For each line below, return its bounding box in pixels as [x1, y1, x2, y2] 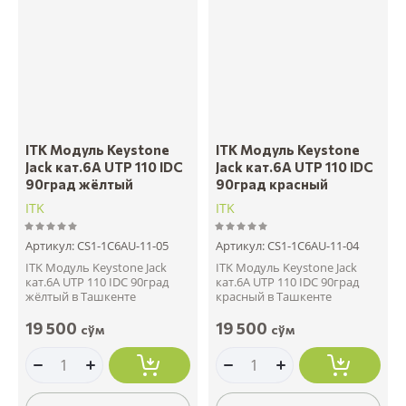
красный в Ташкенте [216, 287, 332, 304]
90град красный [216, 175, 328, 192]
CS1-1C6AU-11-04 [265, 237, 359, 254]
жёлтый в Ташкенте [25, 287, 136, 304]
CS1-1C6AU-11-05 [74, 237, 169, 254]
